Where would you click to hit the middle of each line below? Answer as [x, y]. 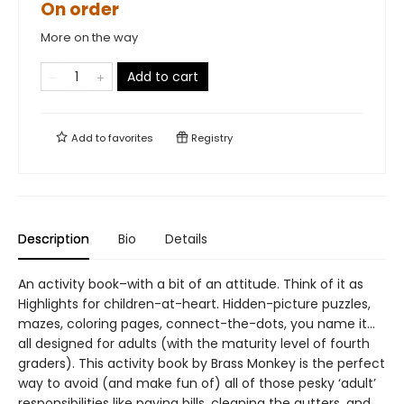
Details [186, 239]
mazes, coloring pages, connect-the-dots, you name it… [197, 324]
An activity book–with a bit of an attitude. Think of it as [191, 284]
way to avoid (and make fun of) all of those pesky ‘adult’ [197, 383]
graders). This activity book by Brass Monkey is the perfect [202, 363]
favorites [131, 138]
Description [54, 239]
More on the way [89, 37]
